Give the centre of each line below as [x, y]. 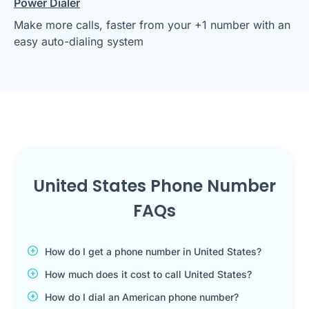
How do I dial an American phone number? [142, 297]
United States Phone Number [154, 186]
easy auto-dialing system [79, 41]
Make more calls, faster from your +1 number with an [152, 24]
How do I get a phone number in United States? [153, 251]
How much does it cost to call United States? [148, 274]
